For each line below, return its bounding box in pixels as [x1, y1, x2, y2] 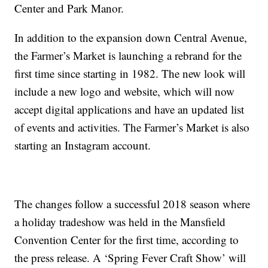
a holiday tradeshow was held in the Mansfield [14, 214, 226, 230]
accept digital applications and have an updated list [14, 102, 245, 117]
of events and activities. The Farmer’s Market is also [14, 120, 250, 135]
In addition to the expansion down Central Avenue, [14, 30, 248, 45]
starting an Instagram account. [14, 138, 151, 153]
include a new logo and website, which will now [14, 84, 235, 99]
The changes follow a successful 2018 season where [14, 196, 251, 212]
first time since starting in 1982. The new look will [14, 66, 246, 81]
